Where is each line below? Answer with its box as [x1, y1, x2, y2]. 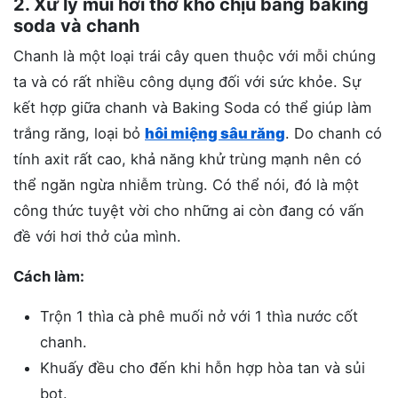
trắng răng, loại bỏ [13, 124, 145, 143]
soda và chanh [13, 15, 139, 37]
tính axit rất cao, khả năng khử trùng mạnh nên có [13, 150, 362, 169]
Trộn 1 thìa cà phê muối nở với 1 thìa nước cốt [40, 307, 358, 326]
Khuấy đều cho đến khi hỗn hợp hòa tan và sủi [40, 359, 365, 378]
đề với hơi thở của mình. [13, 227, 186, 246]
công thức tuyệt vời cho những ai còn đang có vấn [13, 202, 364, 220]
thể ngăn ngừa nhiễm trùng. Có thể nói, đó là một [13, 176, 359, 195]
